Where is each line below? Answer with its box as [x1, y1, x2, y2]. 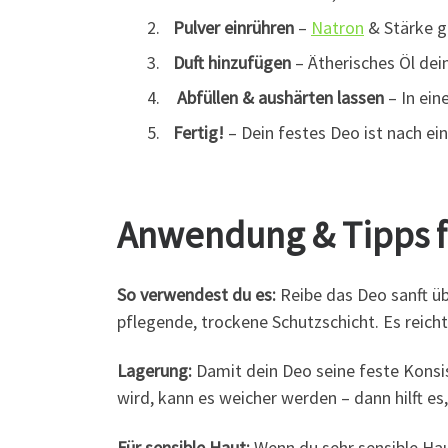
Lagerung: [117, 359, 192, 383]
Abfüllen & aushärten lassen [177, 85, 384, 109]
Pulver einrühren [173, 15, 294, 39]
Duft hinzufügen [173, 50, 291, 74]
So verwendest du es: [117, 282, 280, 306]
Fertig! [173, 120, 224, 144]
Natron [311, 15, 364, 39]
